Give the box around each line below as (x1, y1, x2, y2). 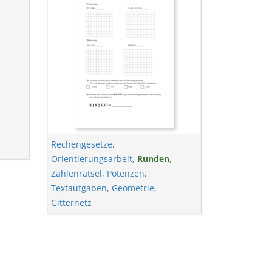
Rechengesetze (51, 138, 113, 150)
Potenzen (107, 168, 145, 179)
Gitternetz (51, 197, 92, 208)
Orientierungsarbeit (51, 153, 133, 165)
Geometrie (112, 182, 155, 194)
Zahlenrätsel (51, 168, 103, 179)
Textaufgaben (51, 182, 107, 194)
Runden (137, 153, 170, 165)
